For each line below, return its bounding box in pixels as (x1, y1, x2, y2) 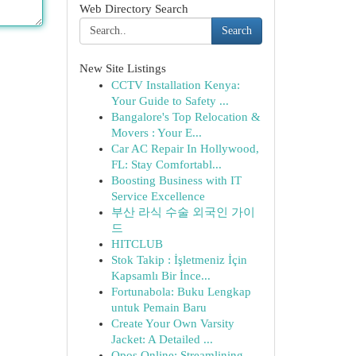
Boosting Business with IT (110, 174, 242, 187)
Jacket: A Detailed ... (110, 333, 213, 346)
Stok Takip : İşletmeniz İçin (110, 253, 247, 266)
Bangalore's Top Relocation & (110, 110, 261, 123)
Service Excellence (110, 190, 205, 203)
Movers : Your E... (110, 126, 202, 139)
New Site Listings (79, 62, 166, 75)
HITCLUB (110, 238, 163, 250)
